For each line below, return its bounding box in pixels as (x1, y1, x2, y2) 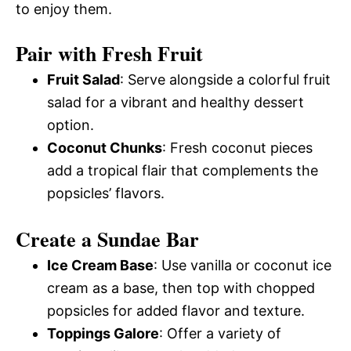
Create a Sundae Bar (16, 223, 199, 254)
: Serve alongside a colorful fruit (120, 71, 331, 88)
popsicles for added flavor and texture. (47, 302, 305, 319)
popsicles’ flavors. (47, 184, 165, 201)
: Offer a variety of (159, 324, 281, 342)
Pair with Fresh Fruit (16, 38, 203, 68)
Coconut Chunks (47, 139, 162, 156)
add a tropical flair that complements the (47, 161, 318, 179)
